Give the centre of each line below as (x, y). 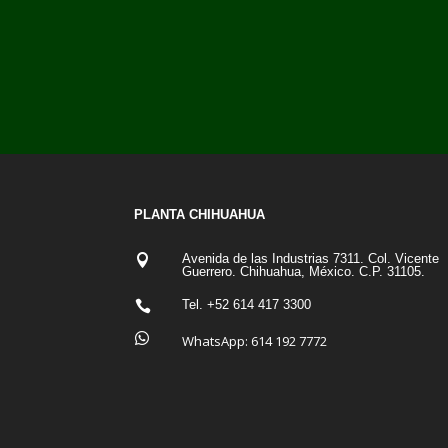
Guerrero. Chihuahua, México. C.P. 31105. (303, 272)
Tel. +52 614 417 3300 (246, 304)
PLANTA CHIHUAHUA (200, 214)
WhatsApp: (216, 341)
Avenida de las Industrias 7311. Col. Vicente (310, 259)
